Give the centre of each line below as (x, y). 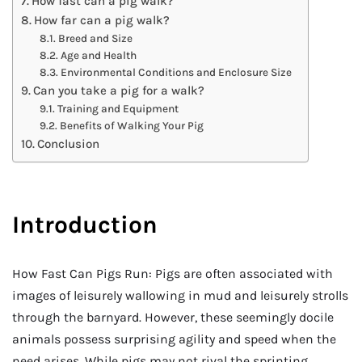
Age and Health (98, 55)
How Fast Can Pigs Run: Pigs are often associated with (173, 274)
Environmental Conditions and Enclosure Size (176, 72)
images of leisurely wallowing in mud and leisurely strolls (180, 296)
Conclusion (69, 143)
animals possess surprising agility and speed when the (174, 339)
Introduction (85, 225)
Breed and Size (95, 38)
